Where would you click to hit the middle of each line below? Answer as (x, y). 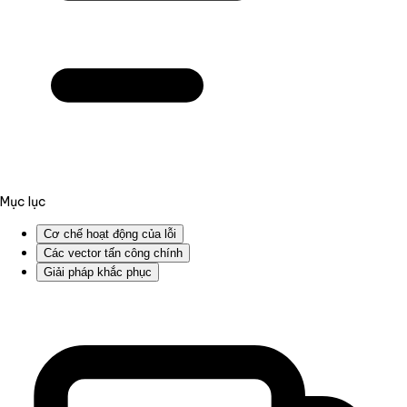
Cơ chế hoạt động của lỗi (110, 234)
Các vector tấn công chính (113, 253)
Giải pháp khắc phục (98, 273)
